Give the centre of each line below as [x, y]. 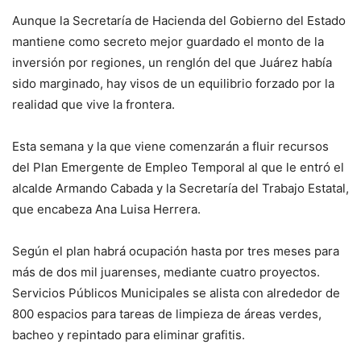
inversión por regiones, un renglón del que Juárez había [172, 62]
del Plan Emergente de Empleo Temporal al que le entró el [178, 167]
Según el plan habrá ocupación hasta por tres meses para [176, 251]
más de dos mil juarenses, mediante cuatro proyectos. [166, 272]
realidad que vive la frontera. [93, 104]
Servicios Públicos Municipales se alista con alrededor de [176, 293]
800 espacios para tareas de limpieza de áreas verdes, [167, 313]
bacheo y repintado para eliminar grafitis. [129, 334]
